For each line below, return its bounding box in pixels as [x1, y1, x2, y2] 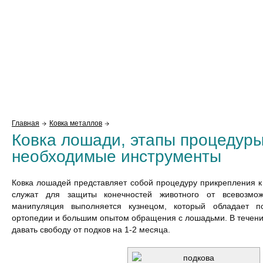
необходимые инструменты [12, 147, 221, 166]
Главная [12, 119, 39, 127]
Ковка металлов [49, 119, 102, 127]
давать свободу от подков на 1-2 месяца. [12, 225, 170, 234]
